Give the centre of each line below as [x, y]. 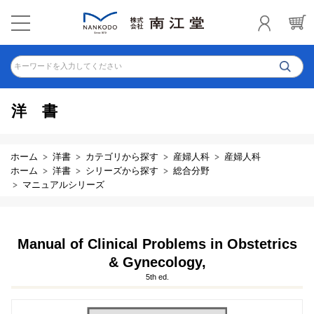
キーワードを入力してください [68, 66]
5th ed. [157, 277]
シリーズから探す [122, 171]
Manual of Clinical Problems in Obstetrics [157, 244]
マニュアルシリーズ [63, 185]
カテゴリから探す [122, 157]
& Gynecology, [157, 262]
